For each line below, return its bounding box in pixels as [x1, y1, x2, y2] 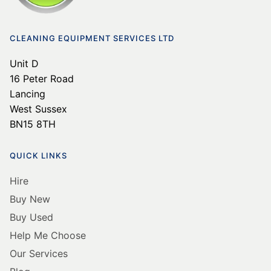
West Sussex [10, 30, 67, 42]
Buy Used [10, 138, 53, 151]
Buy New [10, 120, 50, 132]
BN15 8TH [10, 45, 56, 57]
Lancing [10, 15, 45, 27]
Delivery [10, 249, 47, 262]
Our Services [10, 174, 68, 187]
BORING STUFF [10, 225, 75, 235]
